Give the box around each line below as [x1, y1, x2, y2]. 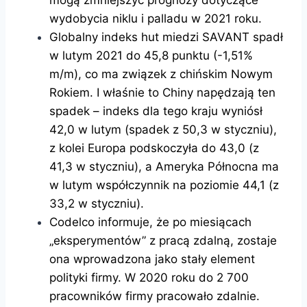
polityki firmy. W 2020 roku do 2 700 [49, 270, 249, 284]
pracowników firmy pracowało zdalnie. [49, 288, 260, 303]
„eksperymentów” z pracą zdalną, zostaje [49, 233, 277, 247]
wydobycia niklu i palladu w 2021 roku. [49, 11, 262, 25]
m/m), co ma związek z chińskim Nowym [49, 66, 273, 81]
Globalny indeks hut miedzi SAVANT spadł [49, 29, 283, 44]
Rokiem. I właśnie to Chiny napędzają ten [49, 85, 275, 99]
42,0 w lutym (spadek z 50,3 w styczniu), [49, 122, 277, 136]
